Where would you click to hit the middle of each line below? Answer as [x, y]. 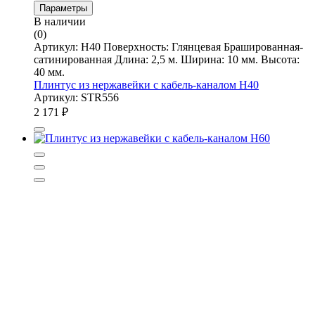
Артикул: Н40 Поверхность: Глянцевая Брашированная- [168, 46]
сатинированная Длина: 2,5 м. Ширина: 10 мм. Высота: [167, 59]
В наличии [60, 21]
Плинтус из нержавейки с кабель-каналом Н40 [146, 84]
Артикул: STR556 [76, 97]
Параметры [63, 8]
